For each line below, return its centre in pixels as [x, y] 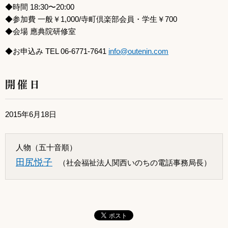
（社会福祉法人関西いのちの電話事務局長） [135, 162]
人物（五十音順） [46, 147]
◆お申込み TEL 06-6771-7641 [57, 51]
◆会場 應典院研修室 [40, 31]
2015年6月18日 [31, 114]
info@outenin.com [138, 51]
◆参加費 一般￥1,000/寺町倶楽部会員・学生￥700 [91, 19]
